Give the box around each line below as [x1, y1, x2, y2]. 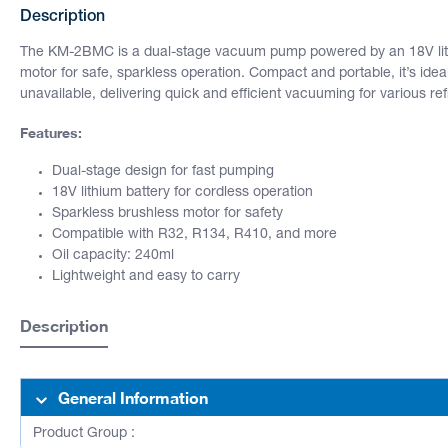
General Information [57, 387, 208, 407]
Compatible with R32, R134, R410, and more [52, 227, 337, 242]
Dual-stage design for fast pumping [52, 164, 274, 179]
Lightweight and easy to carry [52, 269, 240, 284]
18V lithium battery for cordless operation [52, 185, 313, 200]
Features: [20, 123, 82, 141]
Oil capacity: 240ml [52, 248, 174, 263]
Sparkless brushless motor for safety [52, 206, 283, 221]
